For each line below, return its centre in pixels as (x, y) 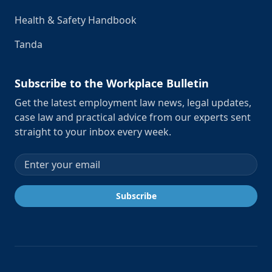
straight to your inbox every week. (93, 132)
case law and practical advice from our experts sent (133, 117)
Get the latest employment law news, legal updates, (133, 103)
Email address (46, 160)
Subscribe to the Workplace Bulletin (112, 83)
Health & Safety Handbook (76, 20)
